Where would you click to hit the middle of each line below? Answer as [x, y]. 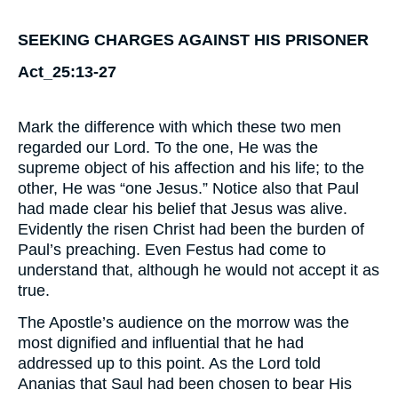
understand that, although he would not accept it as [199, 270]
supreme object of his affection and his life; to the [191, 168]
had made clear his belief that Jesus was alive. [183, 209]
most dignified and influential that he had [161, 343]
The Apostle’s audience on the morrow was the [183, 322]
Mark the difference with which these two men [179, 127]
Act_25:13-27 [67, 72]
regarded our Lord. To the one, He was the [168, 147]
